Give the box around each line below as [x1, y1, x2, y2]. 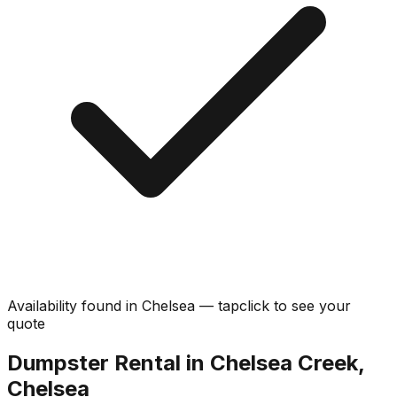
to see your [274, 296, 351, 315]
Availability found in [7, 296, 142, 315]
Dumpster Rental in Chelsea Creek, [7, 349, 364, 376]
